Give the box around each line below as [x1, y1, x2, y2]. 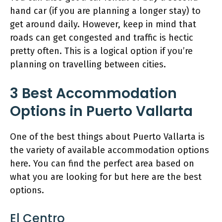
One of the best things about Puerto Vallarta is [10, 131, 205, 142]
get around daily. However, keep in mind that [10, 19, 196, 30]
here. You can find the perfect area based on [10, 158, 194, 169]
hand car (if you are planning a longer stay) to [10, 5, 201, 16]
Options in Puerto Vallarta [10, 102, 193, 121]
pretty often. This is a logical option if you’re [10, 46, 193, 56]
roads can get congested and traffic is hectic [10, 32, 193, 43]
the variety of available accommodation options [10, 145, 209, 156]
